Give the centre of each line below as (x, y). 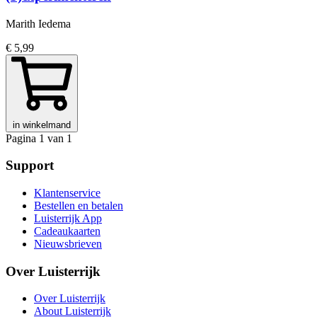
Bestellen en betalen (79, 205)
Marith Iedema (38, 23)
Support (30, 166)
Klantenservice (67, 192)
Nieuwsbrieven (68, 243)
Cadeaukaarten (67, 231)
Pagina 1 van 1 (39, 138)
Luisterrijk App (68, 218)
